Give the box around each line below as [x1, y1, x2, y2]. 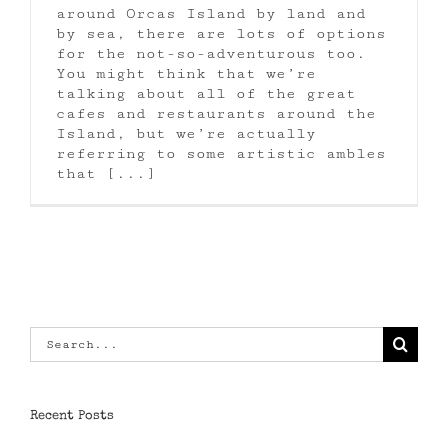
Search [29, 327, 89, 345]
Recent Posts [30, 410, 114, 424]
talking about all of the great [56, 85, 356, 103]
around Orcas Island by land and [56, 5, 366, 23]
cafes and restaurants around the [56, 105, 376, 123]
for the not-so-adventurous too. [56, 45, 376, 63]
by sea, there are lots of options [56, 25, 386, 43]
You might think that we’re [56, 65, 316, 83]
